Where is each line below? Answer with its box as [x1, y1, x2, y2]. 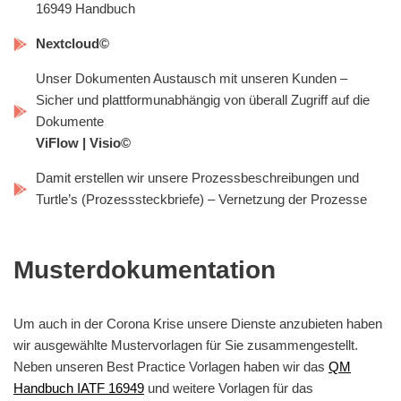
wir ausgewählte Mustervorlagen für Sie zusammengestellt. [13, 337, 358, 354]
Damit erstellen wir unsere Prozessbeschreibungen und [36, 170, 359, 186]
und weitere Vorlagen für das [144, 380, 313, 397]
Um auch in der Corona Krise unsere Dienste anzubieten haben [13, 316, 382, 332]
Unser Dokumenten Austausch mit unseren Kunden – [36, 71, 347, 87]
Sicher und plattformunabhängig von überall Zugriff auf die [36, 92, 370, 108]
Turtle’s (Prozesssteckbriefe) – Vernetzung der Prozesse [36, 192, 367, 208]
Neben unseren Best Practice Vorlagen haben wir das [13, 359, 328, 375]
